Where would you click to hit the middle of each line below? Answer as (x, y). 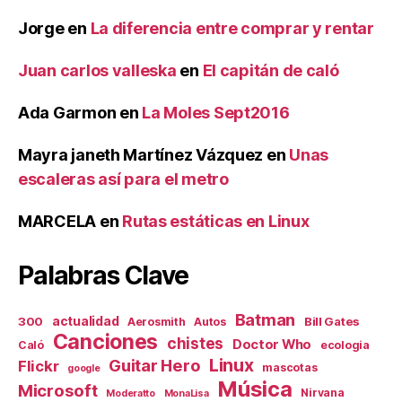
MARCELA (57, 221)
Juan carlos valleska (97, 70)
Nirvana (323, 392)
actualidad (85, 320)
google (84, 368)
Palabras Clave (103, 275)
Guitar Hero (155, 365)
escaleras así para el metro (123, 179)
